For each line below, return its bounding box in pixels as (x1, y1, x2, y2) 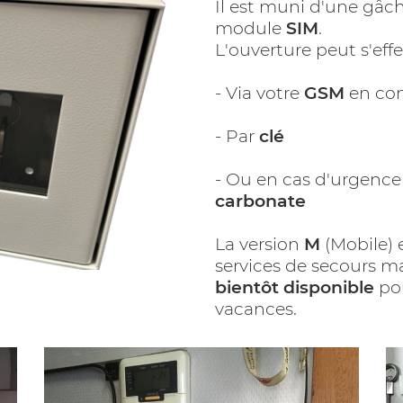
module (215, 18, 286, 39)
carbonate (215, 191, 306, 211)
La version (215, 234, 304, 255)
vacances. (215, 299, 297, 319)
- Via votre (215, 83, 304, 103)
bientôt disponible (215, 277, 374, 298)
